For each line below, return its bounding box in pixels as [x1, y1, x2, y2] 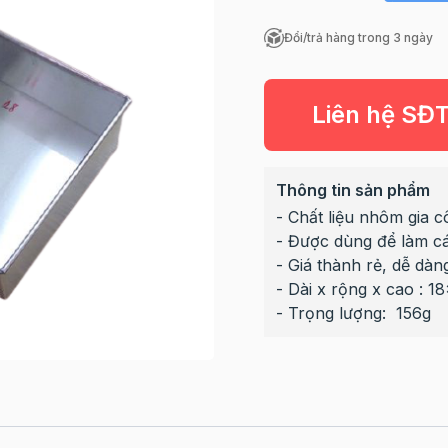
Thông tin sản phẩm [275, 180, 430, 200]
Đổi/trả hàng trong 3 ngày [283, 30, 433, 45]
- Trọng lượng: [275, 303, 396, 323]
